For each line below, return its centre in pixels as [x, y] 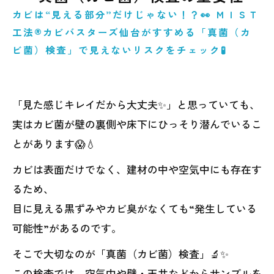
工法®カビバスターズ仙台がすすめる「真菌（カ [132, 32]
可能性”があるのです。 [67, 228]
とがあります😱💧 [54, 143]
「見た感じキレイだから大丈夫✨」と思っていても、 [136, 104]
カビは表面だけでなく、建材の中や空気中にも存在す [137, 169]
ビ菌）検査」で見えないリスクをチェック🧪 [120, 50]
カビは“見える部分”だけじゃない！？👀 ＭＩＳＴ [136, 14]
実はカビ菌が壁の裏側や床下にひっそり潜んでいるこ [137, 124]
